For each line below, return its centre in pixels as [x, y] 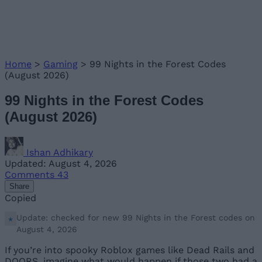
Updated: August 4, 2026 [61, 163]
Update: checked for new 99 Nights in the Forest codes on [136, 217]
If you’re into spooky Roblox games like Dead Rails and [130, 250]
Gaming [61, 64]
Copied [20, 198]
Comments [31, 174]
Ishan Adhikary [60, 152]
